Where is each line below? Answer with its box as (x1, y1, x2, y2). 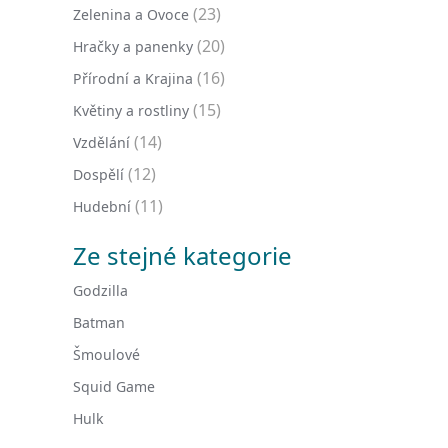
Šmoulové (73, 345, 140, 364)
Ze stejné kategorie (73, 239, 292, 272)
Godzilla (73, 281, 128, 300)
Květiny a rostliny (73, 101, 189, 120)
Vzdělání (73, 133, 130, 152)
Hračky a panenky (73, 37, 193, 56)
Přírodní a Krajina (73, 69, 193, 88)
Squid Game (73, 377, 155, 396)
